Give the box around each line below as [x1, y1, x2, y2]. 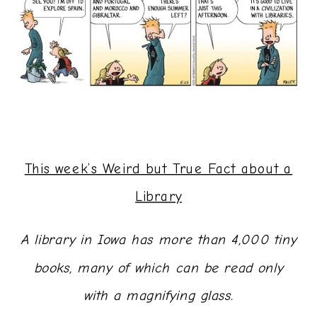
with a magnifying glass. [83, 287, 234, 304]
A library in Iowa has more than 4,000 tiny [20, 231, 297, 249]
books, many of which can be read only [33, 259, 284, 277]
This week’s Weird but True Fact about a [24, 160, 293, 178]
